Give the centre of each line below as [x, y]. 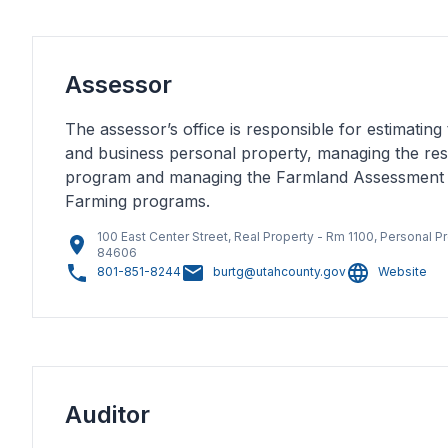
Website [402, 272]
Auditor [107, 414]
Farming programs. [137, 201]
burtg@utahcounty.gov [279, 272]
